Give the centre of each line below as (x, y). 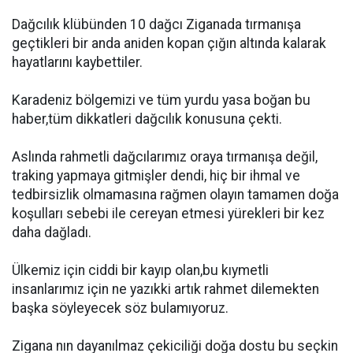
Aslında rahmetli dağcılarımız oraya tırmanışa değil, (165, 157)
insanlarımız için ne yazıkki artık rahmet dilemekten (165, 289)
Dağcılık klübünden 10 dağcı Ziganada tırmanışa (156, 24)
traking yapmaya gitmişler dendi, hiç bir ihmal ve (156, 176)
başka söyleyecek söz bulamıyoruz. (120, 308)
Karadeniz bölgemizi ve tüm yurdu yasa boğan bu (161, 100)
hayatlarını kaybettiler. (77, 62)
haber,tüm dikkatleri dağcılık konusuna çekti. (147, 119)
